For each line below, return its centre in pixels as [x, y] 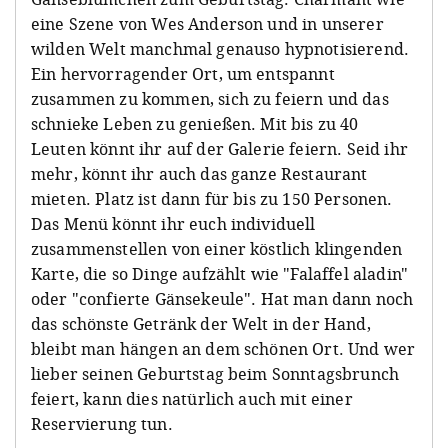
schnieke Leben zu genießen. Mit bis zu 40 [195, 123]
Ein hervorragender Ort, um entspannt [183, 73]
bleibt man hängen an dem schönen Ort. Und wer [223, 348]
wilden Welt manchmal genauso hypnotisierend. [220, 48]
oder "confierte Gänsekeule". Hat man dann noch [222, 298]
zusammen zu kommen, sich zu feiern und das [210, 98]
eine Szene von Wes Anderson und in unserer [207, 23]
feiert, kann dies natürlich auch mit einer [192, 398]
